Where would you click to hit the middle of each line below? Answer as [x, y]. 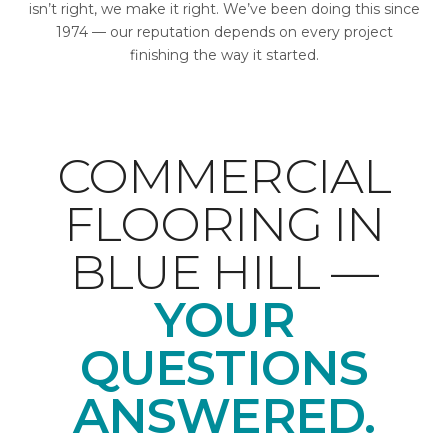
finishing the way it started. [224, 55]
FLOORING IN [224, 224]
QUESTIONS [224, 368]
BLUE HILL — [224, 272]
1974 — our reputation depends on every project [224, 32]
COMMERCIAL [224, 176]
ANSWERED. [224, 416]
